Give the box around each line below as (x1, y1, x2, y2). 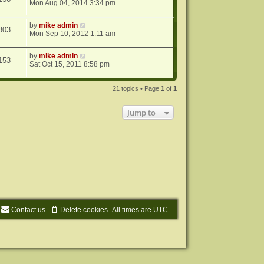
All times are (112, 205, 154, 214)
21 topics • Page (113, 85, 161, 93)
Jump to (127, 107, 156, 118)
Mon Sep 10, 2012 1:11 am (29, 29, 116, 38)
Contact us (11, 205, 46, 214)
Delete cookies (60, 205, 108, 214)
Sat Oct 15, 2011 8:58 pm (29, 60, 110, 69)
